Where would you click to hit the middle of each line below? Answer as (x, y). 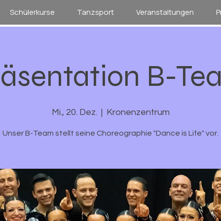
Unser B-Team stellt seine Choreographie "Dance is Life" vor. (110, 133)
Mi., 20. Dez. (74, 112)
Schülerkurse (32, 12)
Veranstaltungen (165, 12)
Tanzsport (95, 12)
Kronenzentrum (138, 112)
